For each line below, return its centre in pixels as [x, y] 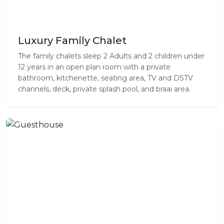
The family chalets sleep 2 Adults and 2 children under [111, 56]
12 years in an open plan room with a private [94, 67]
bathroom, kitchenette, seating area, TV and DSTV [105, 78]
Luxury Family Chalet [72, 41]
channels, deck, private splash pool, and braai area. [104, 89]
